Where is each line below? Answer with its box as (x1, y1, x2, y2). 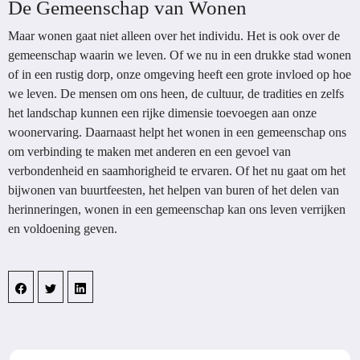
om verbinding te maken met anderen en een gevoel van (8, 145, 291, 158)
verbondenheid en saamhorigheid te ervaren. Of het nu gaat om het (8, 164, 346, 178)
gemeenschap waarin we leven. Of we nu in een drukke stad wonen (8, 48, 351, 62)
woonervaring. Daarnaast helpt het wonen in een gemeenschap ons (8, 125, 346, 139)
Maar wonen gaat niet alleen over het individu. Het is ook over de (8, 29, 340, 43)
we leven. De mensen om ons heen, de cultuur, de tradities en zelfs (8, 87, 344, 100)
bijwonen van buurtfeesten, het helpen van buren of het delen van (8, 183, 339, 197)
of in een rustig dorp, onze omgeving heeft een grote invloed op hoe (8, 67, 351, 81)
